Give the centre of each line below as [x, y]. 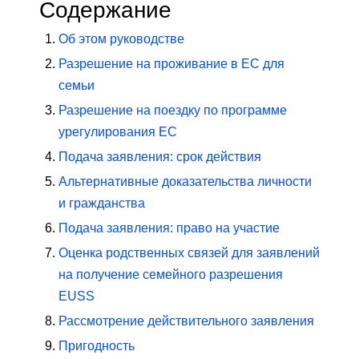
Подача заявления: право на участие [169, 228]
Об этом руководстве [121, 39]
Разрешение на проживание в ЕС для [171, 64]
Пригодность [97, 346]
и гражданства [102, 204]
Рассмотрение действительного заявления [186, 321]
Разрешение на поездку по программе [173, 111]
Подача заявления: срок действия [160, 157]
